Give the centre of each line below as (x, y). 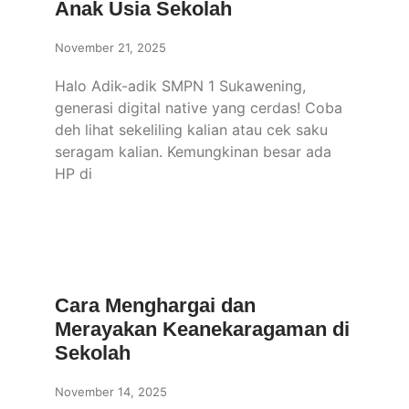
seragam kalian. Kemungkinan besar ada (193, 152)
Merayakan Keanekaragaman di (202, 329)
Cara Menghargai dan (155, 305)
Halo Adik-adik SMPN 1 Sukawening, (180, 86)
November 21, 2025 (110, 47)
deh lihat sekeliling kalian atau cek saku (191, 130)
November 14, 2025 (111, 392)
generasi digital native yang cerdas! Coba (199, 108)
